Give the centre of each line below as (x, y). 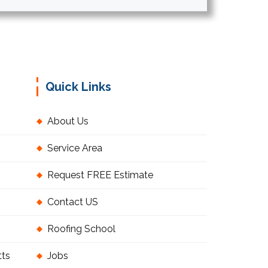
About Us (68, 121)
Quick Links (78, 87)
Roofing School (81, 229)
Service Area (75, 148)
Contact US (73, 202)
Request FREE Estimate (100, 175)
